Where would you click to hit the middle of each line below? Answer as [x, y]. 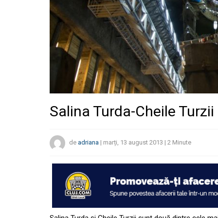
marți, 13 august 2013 [133, 143]
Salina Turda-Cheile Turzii [132, 111]
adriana [88, 143]
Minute [182, 143]
